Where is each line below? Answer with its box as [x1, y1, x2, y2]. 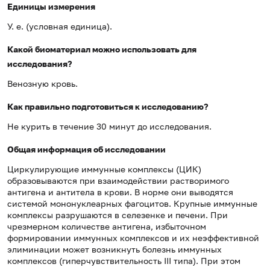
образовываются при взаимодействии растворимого [7, 175, 229, 186]
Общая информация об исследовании [7, 144, 166, 155]
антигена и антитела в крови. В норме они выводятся [7, 187, 233, 198]
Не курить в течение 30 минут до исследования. [7, 121, 212, 132]
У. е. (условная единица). [7, 21, 112, 32]
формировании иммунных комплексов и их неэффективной [7, 233, 259, 243]
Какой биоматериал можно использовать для [7, 44, 196, 55]
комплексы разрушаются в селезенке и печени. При [7, 210, 228, 221]
